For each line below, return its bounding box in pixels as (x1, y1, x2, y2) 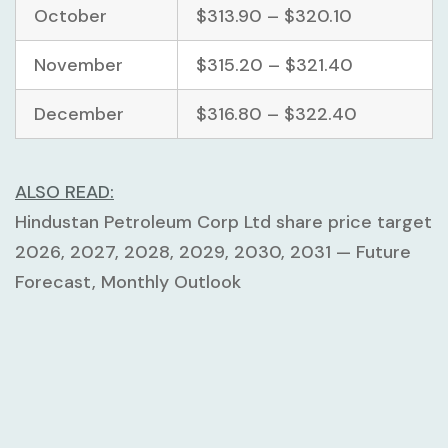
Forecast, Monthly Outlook (15, 269, 241, 294)
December (34, 101, 124, 126)
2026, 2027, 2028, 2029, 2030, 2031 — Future (15, 239, 411, 264)
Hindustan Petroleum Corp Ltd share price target (15, 209, 432, 234)
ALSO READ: (15, 179, 114, 204)
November (34, 52, 123, 77)
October (34, 3, 107, 28)
